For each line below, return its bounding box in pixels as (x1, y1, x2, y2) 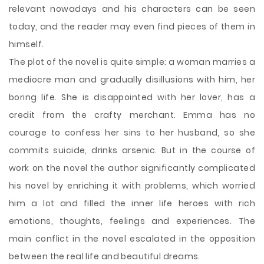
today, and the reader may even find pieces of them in (9, 21, 255, 32)
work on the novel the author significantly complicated (9, 162, 255, 174)
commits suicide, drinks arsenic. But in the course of (9, 144, 255, 156)
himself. (9, 38, 44, 50)
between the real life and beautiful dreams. (9, 250, 200, 262)
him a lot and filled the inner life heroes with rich (9, 197, 255, 209)
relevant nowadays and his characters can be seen (9, 3, 255, 15)
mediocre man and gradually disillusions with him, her (9, 74, 255, 85)
